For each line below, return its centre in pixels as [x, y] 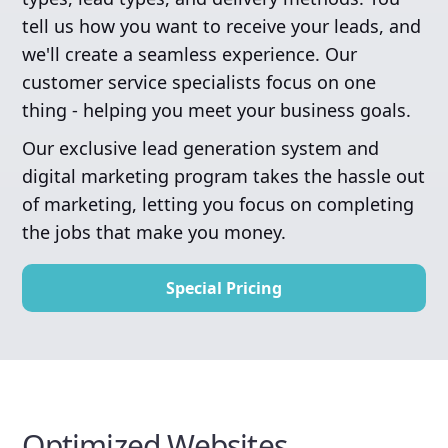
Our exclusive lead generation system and [201, 147]
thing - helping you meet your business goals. [217, 109]
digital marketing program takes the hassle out [224, 175]
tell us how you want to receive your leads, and [222, 25]
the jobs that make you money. [154, 231]
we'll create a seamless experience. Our [190, 53]
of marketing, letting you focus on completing [218, 203]
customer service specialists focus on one [199, 81]
